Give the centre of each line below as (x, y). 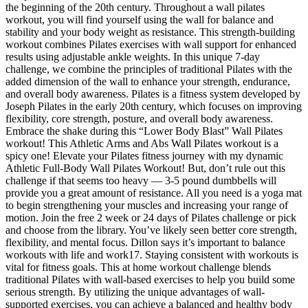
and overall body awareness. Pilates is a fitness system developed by (153, 93)
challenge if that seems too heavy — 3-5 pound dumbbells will (141, 180)
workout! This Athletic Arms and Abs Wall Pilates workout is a (142, 143)
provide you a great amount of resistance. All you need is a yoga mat (154, 192)
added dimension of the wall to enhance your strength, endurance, (148, 81)
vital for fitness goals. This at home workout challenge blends (138, 267)
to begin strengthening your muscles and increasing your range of (147, 205)
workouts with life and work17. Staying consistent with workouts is (152, 254)
